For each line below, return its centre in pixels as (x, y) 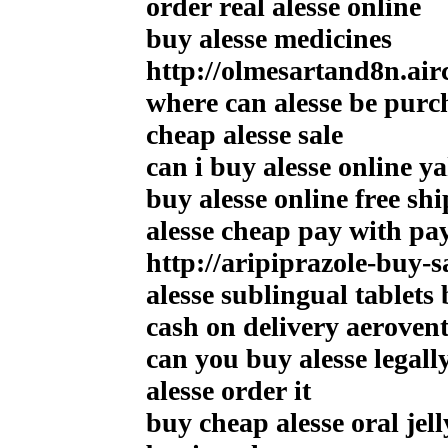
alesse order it (228, 390)
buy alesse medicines (269, 38)
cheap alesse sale (244, 134)
